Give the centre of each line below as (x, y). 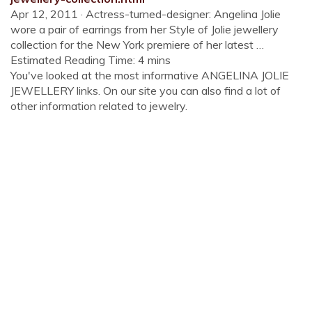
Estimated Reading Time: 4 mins (91, 60)
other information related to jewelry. (99, 106)
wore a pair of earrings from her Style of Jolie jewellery (145, 29)
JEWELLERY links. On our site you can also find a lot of (146, 91)
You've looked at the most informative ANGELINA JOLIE (150, 75)
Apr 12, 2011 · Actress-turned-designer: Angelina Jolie (146, 14)
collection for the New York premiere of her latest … (137, 45)
